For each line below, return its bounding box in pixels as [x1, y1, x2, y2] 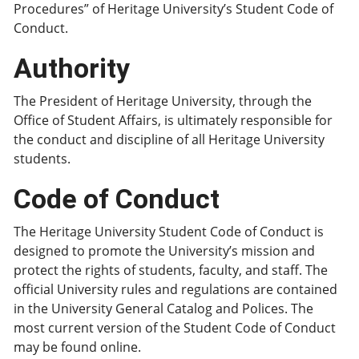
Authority [14, 52, 130, 84]
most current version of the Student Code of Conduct [14, 319, 336, 337]
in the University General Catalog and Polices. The [14, 300, 313, 317]
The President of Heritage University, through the [14, 92, 312, 110]
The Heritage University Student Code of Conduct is [14, 223, 324, 240]
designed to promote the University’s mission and [14, 242, 315, 260]
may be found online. [14, 338, 141, 356]
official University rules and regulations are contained [14, 280, 337, 298]
